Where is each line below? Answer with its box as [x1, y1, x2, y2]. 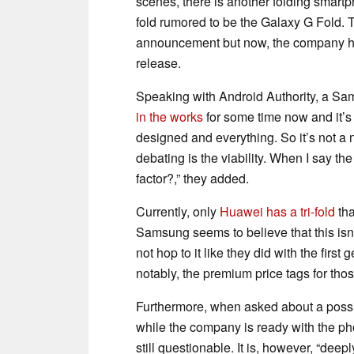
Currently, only [136, 201, 220, 220]
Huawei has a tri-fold [220, 201, 335, 220]
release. [136, 53, 181, 72]
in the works [136, 107, 203, 126]
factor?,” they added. [136, 168, 249, 187]
